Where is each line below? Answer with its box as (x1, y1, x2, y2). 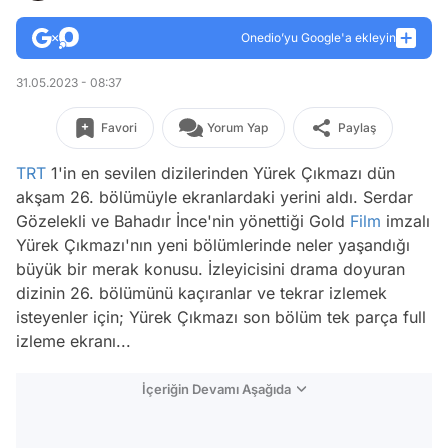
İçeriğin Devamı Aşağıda (142, 381, 291, 397)
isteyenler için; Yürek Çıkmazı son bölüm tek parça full (16, 307, 426, 327)
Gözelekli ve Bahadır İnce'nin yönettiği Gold (16, 211, 350, 231)
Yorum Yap (206, 120, 268, 135)
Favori (100, 120, 137, 135)
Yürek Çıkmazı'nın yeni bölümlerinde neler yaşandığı (16, 235, 410, 255)
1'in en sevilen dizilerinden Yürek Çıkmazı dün (46, 163, 395, 183)
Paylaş (337, 120, 376, 135)
